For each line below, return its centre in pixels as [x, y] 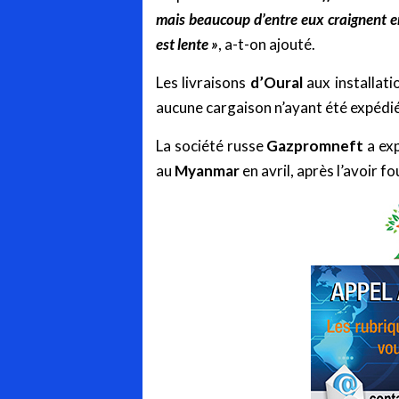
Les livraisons [203, 83]
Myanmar [207, 171]
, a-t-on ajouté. [267, 45]
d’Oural [276, 83]
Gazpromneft [315, 146]
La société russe [212, 146]
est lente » [187, 45]
